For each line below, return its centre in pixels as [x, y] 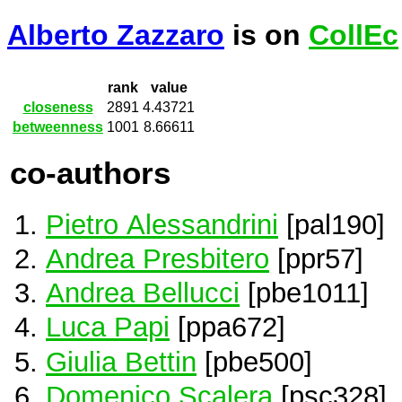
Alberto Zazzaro [116, 35]
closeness [58, 108]
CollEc [354, 35]
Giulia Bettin [121, 361]
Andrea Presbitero [157, 259]
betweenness [58, 127]
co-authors [90, 173]
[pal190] [332, 224]
